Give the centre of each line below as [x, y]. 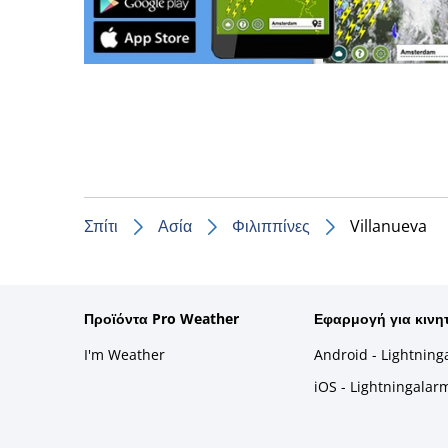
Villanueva [388, 225]
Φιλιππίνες [271, 225]
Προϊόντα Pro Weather [161, 318]
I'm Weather [124, 354]
